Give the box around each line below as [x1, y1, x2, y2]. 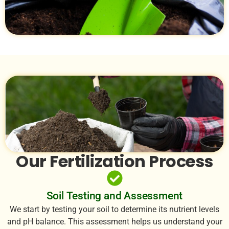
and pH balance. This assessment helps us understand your [7, 216, 222, 226]
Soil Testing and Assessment [46, 189, 183, 202]
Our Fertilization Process [16, 149, 213, 173]
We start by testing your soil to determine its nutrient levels [10, 204, 219, 214]
